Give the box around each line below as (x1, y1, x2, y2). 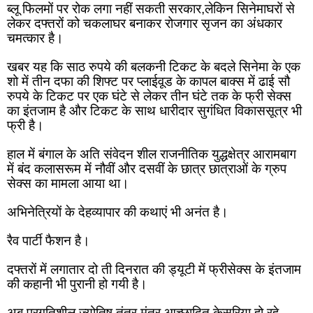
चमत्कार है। (7, 31, 64, 46)
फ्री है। (7, 118, 44, 133)
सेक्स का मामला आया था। (7, 176, 129, 191)
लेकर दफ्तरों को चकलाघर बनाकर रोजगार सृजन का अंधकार (7, 16, 282, 31)
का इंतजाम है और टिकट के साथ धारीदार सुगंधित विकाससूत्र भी (7, 103, 302, 119)
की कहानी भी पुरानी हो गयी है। (7, 277, 147, 292)
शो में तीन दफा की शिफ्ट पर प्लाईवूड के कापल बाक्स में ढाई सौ (7, 74, 290, 89)
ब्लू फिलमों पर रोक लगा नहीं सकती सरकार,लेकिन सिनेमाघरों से (7, 1, 295, 17)
